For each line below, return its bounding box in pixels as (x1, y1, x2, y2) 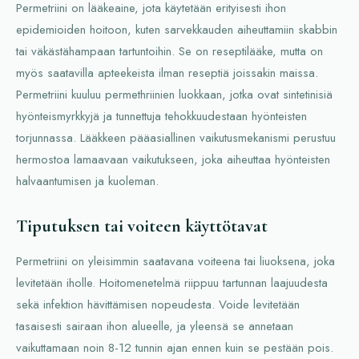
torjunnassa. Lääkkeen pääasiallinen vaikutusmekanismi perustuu (16, 129, 336, 147)
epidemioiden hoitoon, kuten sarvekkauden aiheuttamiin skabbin (16, 21, 337, 39)
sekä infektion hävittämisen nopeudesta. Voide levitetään (16, 296, 300, 314)
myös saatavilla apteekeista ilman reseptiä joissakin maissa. (16, 64, 318, 83)
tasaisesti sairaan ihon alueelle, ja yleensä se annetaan (16, 317, 293, 336)
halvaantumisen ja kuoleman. (16, 172, 159, 191)
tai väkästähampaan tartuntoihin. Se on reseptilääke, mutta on (16, 42, 323, 61)
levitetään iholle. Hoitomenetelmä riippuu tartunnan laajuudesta (16, 274, 328, 292)
